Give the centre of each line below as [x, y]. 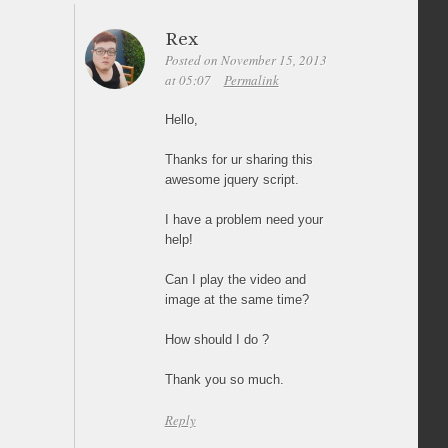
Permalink [251, 79]
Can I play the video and [235, 279]
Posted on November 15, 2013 [245, 59]
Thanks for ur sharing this [238, 159]
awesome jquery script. [231, 179]
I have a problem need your [243, 219]
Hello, [181, 119]
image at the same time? [236, 299]
